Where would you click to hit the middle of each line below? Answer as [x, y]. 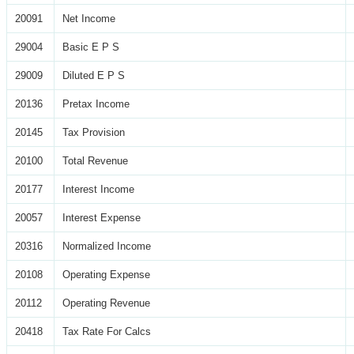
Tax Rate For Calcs [107, 331]
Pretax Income [96, 104]
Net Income [89, 18]
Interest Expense [102, 217]
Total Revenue [95, 160]
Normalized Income [107, 246]
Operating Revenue [106, 303]
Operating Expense [106, 274]
